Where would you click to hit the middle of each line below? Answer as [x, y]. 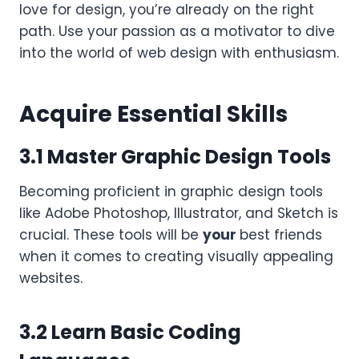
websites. [51, 278]
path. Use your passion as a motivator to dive [177, 31]
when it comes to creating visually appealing [176, 256]
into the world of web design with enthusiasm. [179, 52]
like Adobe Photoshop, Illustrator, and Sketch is [179, 213]
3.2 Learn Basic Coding [130, 332]
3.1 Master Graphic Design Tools [175, 156]
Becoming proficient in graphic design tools [171, 191]
